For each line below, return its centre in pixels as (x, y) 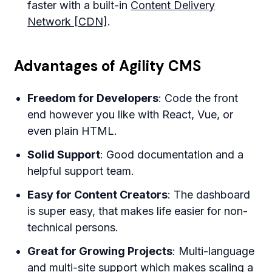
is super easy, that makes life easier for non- (138, 211)
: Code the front (199, 98)
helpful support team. (81, 171)
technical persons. (73, 228)
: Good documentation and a (172, 155)
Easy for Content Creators (98, 195)
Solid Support (64, 155)
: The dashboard (209, 195)
